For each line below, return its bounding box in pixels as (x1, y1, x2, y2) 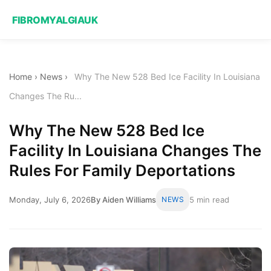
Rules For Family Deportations (9, 161, 235, 180)
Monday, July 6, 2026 (9, 194, 91, 204)
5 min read (189, 194, 229, 204)
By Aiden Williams (91, 194, 156, 204)
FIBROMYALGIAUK (12, 13, 97, 26)
